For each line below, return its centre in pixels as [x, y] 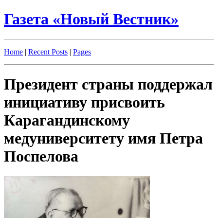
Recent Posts [48, 52]
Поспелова [41, 156]
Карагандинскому [67, 120]
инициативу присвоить [84, 102]
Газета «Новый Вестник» [91, 19]
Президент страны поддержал [108, 84]
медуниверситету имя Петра [103, 138]
